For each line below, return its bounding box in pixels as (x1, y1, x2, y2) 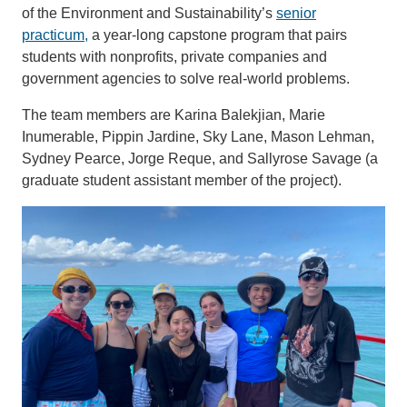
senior (276, 5, 316, 21)
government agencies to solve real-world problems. (22, 70, 350, 86)
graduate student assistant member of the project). (22, 172, 342, 188)
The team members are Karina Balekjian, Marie (22, 106, 325, 123)
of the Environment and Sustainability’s (22, 5, 276, 21)
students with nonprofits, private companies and (22, 48, 327, 65)
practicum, (22, 26, 88, 43)
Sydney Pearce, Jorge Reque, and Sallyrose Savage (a (22, 150, 378, 166)
